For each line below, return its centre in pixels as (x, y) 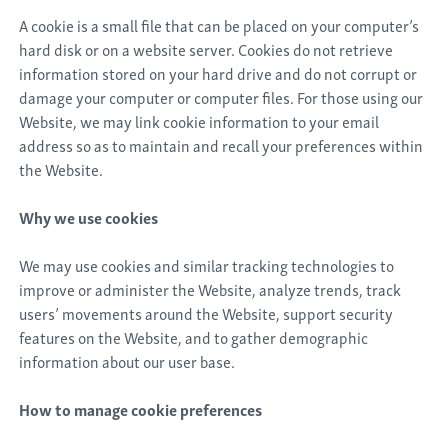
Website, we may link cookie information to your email (199, 121)
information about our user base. (127, 361)
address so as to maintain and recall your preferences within (221, 145)
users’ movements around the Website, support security (206, 313)
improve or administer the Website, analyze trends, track (210, 289)
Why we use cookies (89, 217)
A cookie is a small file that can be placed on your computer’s (219, 25)
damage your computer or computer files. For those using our (221, 97)
